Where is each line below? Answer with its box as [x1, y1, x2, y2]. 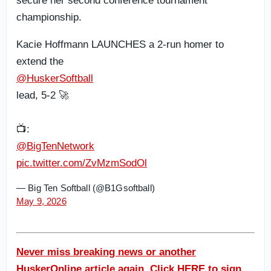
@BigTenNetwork [16, 140, 94, 152]
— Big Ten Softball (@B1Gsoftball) [16, 183, 155, 193]
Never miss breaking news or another [16, 246, 196, 258]
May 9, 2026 [16, 196, 67, 206]
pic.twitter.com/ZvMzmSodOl [16, 157, 147, 169]
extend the [16, 56, 64, 67]
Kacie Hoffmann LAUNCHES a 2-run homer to [16, 39, 224, 50]
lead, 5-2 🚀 [16, 90, 69, 101]
